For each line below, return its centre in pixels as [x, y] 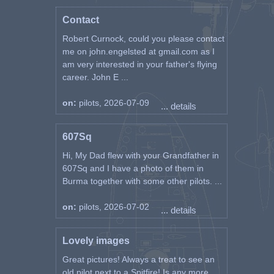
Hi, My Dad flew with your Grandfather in [140, 155]
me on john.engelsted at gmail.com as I [138, 51]
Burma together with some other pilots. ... [142, 181]
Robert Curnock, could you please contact [143, 39]
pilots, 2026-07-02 [114, 207]
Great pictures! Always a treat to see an [138, 259]
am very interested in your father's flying [139, 64]
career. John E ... [95, 77]
